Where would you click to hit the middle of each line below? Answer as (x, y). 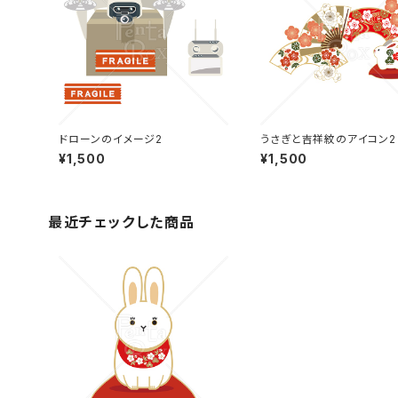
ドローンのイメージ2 (111, 139)
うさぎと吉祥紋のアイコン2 (328, 139)
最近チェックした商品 (122, 223)
